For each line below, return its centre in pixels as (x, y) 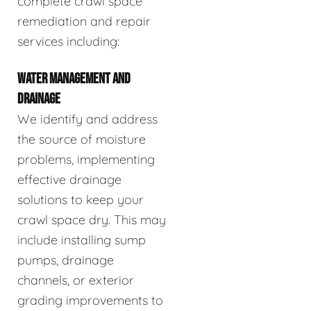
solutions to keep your (81, 199)
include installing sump (82, 239)
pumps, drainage (66, 260)
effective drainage (69, 179)
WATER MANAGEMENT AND (74, 78)
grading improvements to (90, 300)
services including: (68, 41)
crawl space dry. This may (92, 219)
